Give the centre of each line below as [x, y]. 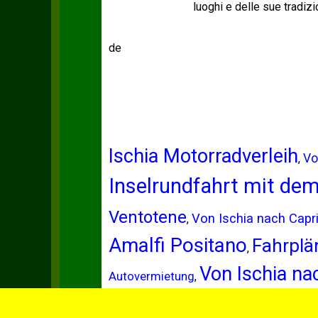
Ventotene [147, 217]
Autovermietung [151, 276]
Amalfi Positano [177, 245]
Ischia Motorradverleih [203, 156]
